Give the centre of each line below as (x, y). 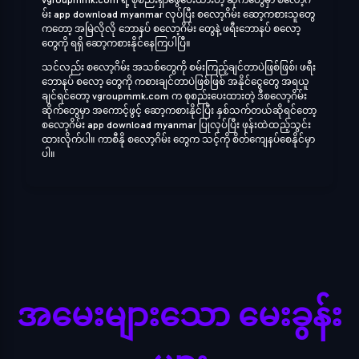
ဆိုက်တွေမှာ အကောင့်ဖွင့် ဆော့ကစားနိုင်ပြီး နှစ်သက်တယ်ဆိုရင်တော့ (179, 111)
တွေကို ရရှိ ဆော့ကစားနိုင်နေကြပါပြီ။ (116, 43)
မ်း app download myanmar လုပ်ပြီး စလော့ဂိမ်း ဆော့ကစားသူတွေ (178, 14)
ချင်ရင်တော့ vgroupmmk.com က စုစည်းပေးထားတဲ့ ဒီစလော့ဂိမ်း (174, 96)
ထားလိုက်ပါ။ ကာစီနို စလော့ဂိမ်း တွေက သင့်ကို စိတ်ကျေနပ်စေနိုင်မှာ (178, 139)
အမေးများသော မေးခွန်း (179, 315)
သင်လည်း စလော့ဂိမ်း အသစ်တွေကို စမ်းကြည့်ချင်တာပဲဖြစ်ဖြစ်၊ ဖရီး (179, 67)
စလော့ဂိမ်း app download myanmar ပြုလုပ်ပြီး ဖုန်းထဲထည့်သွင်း (176, 125)
